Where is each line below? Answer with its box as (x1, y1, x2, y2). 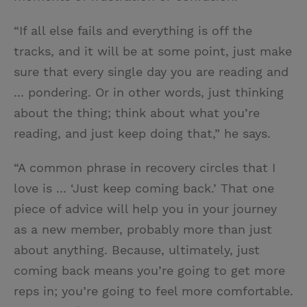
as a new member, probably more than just (14, 221, 272, 236)
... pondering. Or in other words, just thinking (14, 84, 284, 99)
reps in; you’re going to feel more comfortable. (14, 283, 293, 298)
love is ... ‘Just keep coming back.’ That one (14, 180, 274, 195)
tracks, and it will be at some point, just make (14, 43, 292, 58)
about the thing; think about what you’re (14, 105, 260, 120)
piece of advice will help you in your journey (14, 201, 277, 216)
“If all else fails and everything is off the (14, 23, 252, 38)
